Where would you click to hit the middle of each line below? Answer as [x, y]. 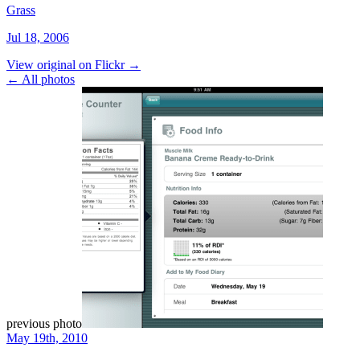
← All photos [41, 80]
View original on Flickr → [74, 65]
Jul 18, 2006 [38, 38]
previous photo [44, 324]
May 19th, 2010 [47, 338]
